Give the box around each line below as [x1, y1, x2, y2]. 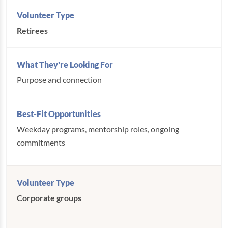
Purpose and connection [17, 75, 102, 84]
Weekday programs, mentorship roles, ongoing [17, 124, 179, 134]
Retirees [17, 25, 48, 35]
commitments [17, 137, 65, 147]
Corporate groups [17, 193, 81, 203]
